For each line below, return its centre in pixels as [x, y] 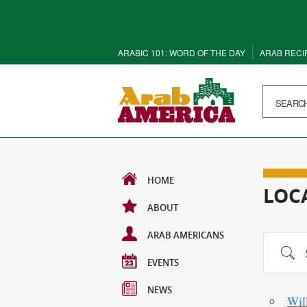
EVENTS [163, 262]
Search [287, 250]
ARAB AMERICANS [186, 235]
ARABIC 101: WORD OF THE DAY [182, 52]
